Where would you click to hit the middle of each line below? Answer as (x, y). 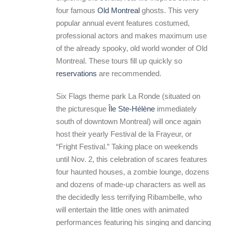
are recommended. (130, 73)
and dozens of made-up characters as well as (131, 184)
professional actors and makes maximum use (131, 36)
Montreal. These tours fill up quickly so (119, 61)
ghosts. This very (169, 10)
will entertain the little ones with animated (122, 210)
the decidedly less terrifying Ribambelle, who (129, 197)
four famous (77, 10)
